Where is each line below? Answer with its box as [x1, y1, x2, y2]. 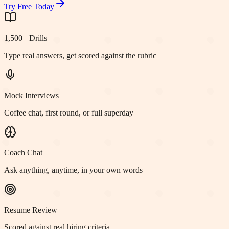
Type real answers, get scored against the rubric [4, 51, 156, 60]
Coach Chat [4, 148, 42, 157]
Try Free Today [4, 2, 54, 11]
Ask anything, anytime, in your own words [4, 166, 143, 175]
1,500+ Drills [4, 34, 47, 43]
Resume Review [4, 205, 57, 215]
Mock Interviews [4, 91, 59, 100]
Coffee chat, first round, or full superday [4, 108, 133, 118]
